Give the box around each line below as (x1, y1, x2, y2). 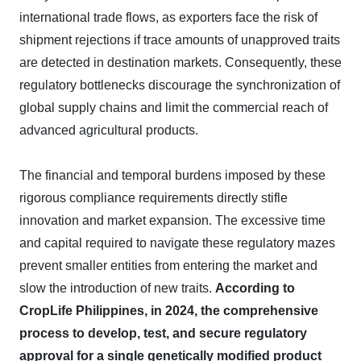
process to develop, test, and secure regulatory (19, 326, 307, 340)
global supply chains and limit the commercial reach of (19, 101, 328, 114)
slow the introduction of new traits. (19, 281, 215, 295)
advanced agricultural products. (19, 123, 198, 137)
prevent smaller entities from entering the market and (19, 259, 317, 272)
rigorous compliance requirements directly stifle (19, 191, 288, 205)
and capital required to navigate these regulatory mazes (19, 236, 335, 250)
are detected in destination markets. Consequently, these (19, 56, 342, 69)
